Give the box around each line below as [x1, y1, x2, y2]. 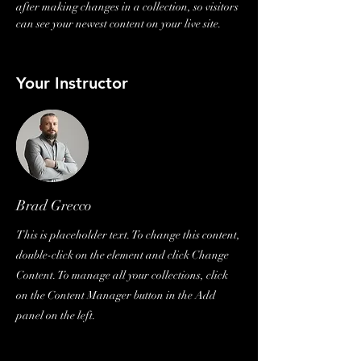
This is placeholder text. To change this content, [16, 228, 240, 242]
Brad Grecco [16, 197, 92, 214]
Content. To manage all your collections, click [16, 268, 228, 282]
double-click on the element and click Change [16, 248, 229, 262]
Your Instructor [16, 73, 128, 93]
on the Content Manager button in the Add [16, 288, 216, 302]
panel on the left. [16, 309, 96, 322]
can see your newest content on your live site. [16, 17, 224, 31]
